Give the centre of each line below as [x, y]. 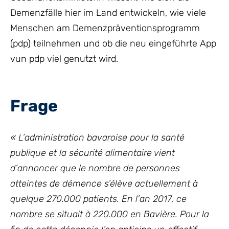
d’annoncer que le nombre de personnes [95, 168]
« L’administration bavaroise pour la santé [97, 138]
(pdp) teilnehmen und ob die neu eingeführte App [113, 43]
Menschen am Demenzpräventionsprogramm [105, 28]
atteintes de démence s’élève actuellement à [104, 184]
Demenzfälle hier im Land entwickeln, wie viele [108, 13]
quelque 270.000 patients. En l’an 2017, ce [98, 199]
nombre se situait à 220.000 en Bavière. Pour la [110, 214]
